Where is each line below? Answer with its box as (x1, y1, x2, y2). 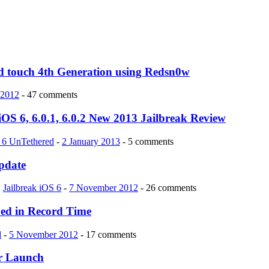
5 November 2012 (9, 229, 78, 240)
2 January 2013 (62, 136, 120, 147)
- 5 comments (120, 136, 174, 147)
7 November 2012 (69, 183, 138, 193)
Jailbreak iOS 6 (3, 183, 61, 193)
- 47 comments (19, 89, 77, 100)
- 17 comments (78, 229, 136, 240)
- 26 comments (138, 183, 196, 193)
